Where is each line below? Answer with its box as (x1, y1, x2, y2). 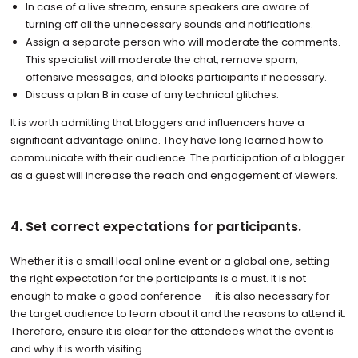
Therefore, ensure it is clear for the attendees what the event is (10, 324, 334, 340)
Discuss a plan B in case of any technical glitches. (26, 87, 280, 103)
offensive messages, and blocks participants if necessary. (26, 70, 328, 86)
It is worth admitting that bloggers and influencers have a (10, 115, 304, 131)
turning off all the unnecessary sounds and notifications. (26, 17, 314, 33)
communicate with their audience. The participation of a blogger (10, 150, 345, 166)
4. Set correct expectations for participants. (10, 217, 304, 237)
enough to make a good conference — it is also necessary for (10, 288, 330, 304)
